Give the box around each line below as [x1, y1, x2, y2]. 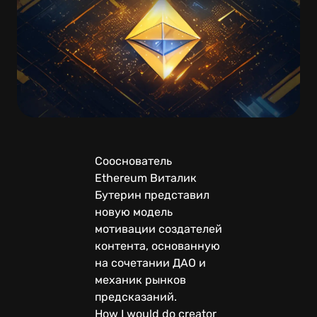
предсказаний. [95, 289, 180, 304]
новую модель [95, 204, 173, 219]
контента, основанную [95, 238, 220, 253]
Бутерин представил [95, 188, 209, 202]
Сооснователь [95, 154, 172, 168]
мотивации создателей [95, 221, 222, 236]
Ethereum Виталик [95, 171, 197, 185]
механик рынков [95, 272, 186, 287]
